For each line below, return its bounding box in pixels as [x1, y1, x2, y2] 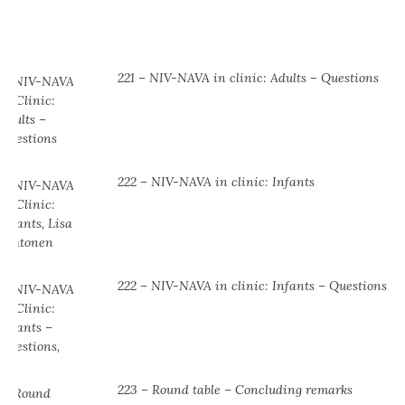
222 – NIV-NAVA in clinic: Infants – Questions [118, 277, 387, 294]
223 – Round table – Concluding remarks [118, 381, 353, 398]
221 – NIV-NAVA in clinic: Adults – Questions [118, 69, 379, 86]
